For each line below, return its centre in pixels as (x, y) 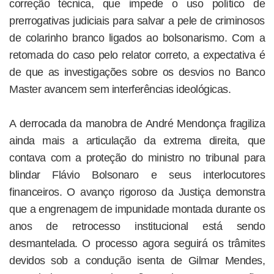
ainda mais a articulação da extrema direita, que (137, 140)
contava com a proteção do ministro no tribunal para (137, 157)
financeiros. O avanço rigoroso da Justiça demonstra (137, 192)
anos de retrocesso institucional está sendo (137, 226)
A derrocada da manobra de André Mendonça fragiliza (137, 123)
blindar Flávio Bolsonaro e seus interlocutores (137, 175)
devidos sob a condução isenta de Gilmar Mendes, (137, 260)
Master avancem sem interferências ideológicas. (120, 89)
